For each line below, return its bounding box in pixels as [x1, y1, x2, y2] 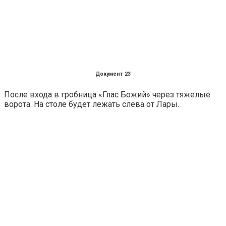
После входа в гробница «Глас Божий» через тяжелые [4, 90, 210, 100]
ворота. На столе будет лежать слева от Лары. [4, 99, 179, 109]
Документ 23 [95, 71, 131, 78]
